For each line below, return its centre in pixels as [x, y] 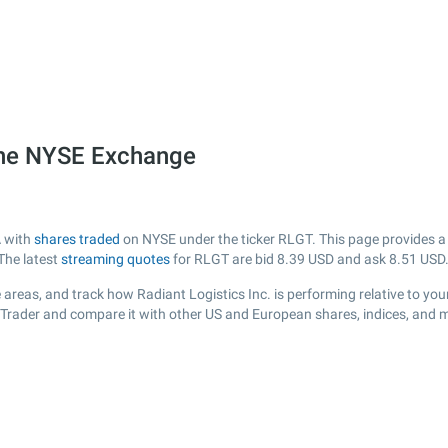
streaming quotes [115, 259]
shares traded [77, 239]
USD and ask [347, 259]
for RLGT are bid [223, 259]
